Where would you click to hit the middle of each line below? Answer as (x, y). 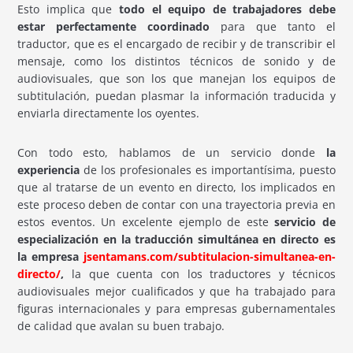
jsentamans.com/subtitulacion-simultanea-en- (209, 256)
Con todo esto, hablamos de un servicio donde (167, 152)
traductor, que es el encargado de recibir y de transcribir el (176, 43)
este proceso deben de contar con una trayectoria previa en (176, 204)
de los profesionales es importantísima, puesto (208, 169)
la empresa (48, 256)
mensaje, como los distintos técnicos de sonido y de (176, 61)
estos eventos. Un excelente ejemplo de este (143, 221)
